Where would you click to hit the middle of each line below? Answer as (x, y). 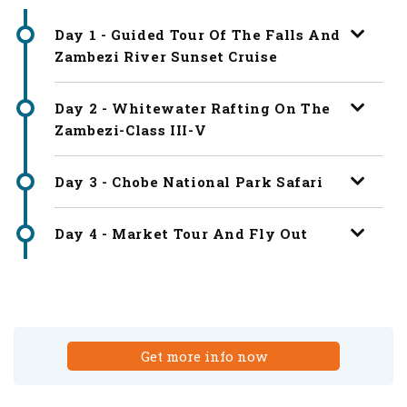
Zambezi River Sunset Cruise (166, 56)
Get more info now (203, 356)
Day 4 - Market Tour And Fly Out (181, 233)
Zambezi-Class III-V (131, 129)
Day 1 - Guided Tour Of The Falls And (198, 34)
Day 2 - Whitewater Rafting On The (193, 108)
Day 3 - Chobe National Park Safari (189, 181)
